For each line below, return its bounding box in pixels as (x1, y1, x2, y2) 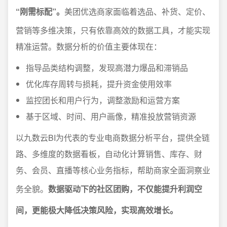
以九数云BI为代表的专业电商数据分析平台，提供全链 (16, 132, 210, 143)
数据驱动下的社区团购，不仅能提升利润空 (48, 183, 202, 195)
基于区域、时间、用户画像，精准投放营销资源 (26, 110, 196, 122)
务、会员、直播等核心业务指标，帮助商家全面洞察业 (16, 164, 210, 176)
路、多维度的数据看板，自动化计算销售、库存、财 (16, 148, 202, 160)
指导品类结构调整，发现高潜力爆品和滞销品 (26, 62, 188, 73)
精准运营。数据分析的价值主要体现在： (16, 41, 162, 52)
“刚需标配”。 (16, 6, 64, 17)
